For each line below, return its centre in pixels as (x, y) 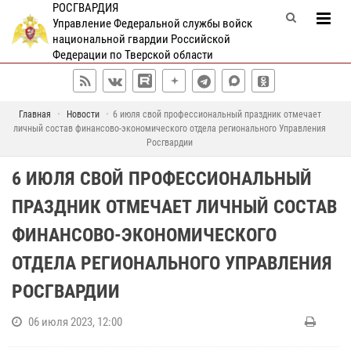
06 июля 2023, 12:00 (75, 322)
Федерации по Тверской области (132, 55)
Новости (83, 114)
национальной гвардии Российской (141, 39)
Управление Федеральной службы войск (152, 24)
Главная (34, 114)
